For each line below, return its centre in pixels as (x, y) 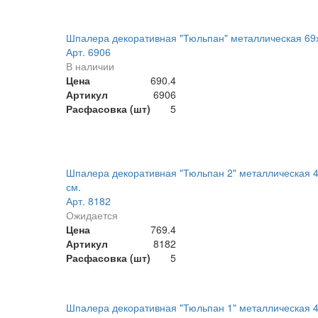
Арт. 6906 (88, 52)
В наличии (90, 66)
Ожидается (92, 215)
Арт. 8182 (88, 201)
